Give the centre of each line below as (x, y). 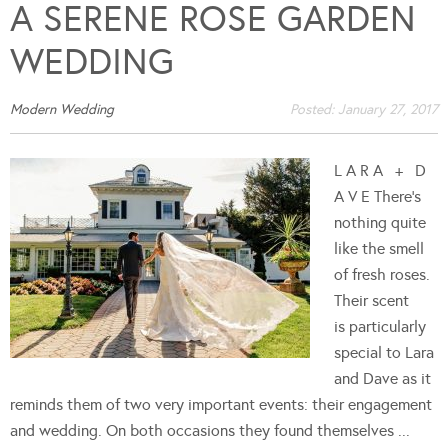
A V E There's (377, 196)
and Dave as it (382, 378)
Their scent (371, 300)
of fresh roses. (382, 274)
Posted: (314, 109)
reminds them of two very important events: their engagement (221, 404)
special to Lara (384, 352)
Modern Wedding (62, 109)
